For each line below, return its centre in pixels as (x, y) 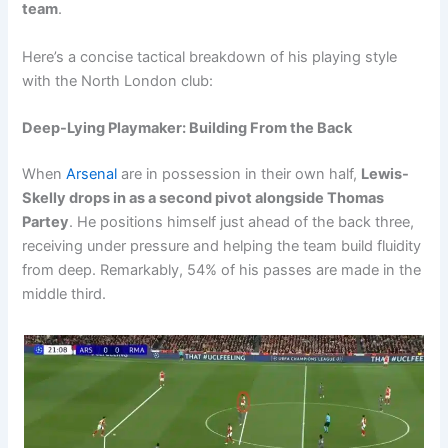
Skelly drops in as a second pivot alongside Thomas (203, 198)
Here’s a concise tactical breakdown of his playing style (210, 56)
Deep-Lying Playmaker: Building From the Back (187, 128)
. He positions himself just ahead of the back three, (242, 222)
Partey (46, 222)
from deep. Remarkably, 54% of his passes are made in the (222, 270)
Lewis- (385, 174)
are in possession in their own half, (239, 174)
